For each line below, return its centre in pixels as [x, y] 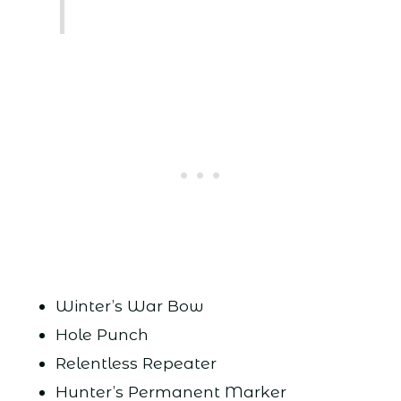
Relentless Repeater [136, 363]
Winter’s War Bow [129, 306]
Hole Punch [102, 335]
